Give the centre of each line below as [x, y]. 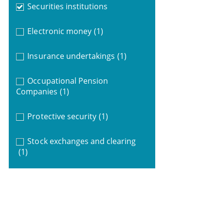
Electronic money [59, 31]
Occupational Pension [68, 81]
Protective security [62, 116]
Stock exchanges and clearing [82, 141]
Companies [37, 91]
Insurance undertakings [71, 56]
